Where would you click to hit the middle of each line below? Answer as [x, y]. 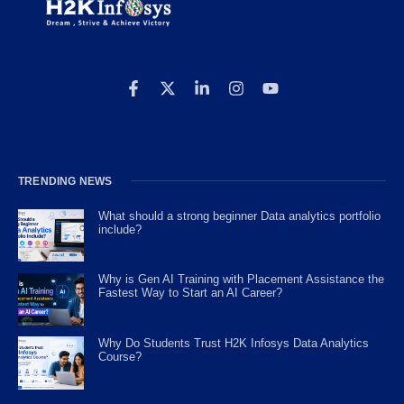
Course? [120, 357]
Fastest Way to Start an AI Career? [191, 293]
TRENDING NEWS [65, 181]
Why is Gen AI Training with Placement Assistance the [242, 280]
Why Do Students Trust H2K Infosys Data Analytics [234, 344]
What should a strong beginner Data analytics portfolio [240, 216]
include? [120, 229]
